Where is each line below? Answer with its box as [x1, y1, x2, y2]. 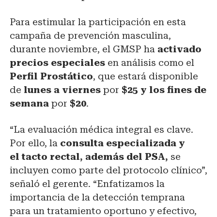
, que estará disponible [93, 71, 198, 82]
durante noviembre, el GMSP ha [10, 44, 155, 55]
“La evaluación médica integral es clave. [10, 124, 193, 136]
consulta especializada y [60, 138, 185, 149]
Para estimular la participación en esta [10, 16, 186, 28]
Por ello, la [10, 138, 60, 149]
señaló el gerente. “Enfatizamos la [10, 178, 165, 190]
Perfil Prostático [10, 71, 93, 82]
